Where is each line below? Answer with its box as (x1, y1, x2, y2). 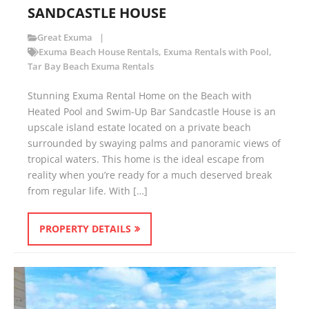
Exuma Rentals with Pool (163, 46, 269, 59)
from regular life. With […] (28, 184, 148, 198)
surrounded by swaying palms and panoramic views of (28, 137, 281, 150)
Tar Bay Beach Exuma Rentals (28, 61, 154, 73)
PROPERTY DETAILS (39, 222, 131, 236)
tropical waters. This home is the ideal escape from (28, 152, 264, 166)
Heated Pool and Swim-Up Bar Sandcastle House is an (28, 105, 276, 119)
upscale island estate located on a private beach (28, 121, 251, 134)
